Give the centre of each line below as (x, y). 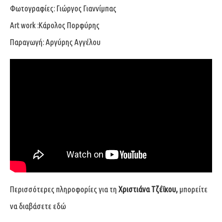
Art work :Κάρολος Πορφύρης (55, 25)
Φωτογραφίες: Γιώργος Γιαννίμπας (63, 8)
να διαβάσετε (31, 206)
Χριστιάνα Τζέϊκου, (147, 189)
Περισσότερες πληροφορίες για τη (63, 189)
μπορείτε (193, 189)
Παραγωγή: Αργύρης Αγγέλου (55, 42)
